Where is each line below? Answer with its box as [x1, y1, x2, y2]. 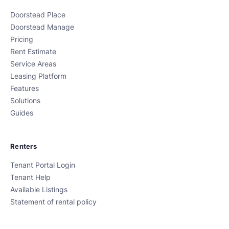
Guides [10, 109, 33, 118]
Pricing [10, 35, 33, 44]
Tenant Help [10, 173, 51, 182]
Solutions [10, 97, 40, 105]
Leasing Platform [10, 72, 66, 81]
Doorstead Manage [10, 23, 74, 32]
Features [10, 84, 39, 93]
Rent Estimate [10, 48, 56, 56]
